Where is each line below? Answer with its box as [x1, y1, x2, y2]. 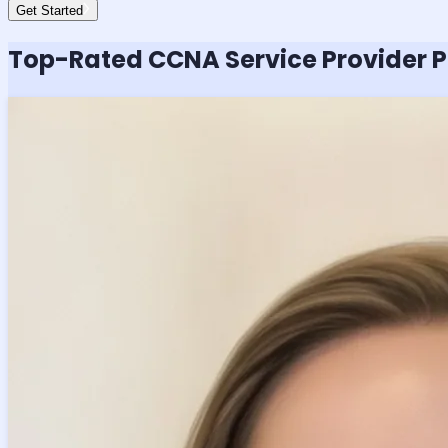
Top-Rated [8, 43, 148, 77]
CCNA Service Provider [148, 43, 427, 77]
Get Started [16, 3, 83, 19]
